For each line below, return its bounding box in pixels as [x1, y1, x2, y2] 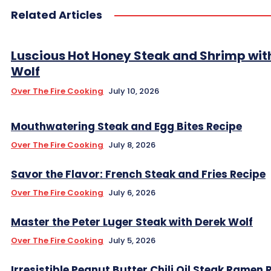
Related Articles [11, 7, 102, 22]
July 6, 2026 [108, 186, 155, 198]
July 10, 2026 [108, 85, 159, 97]
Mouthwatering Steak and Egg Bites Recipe [11, 119, 242, 134]
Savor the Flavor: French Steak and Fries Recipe [11, 166, 266, 181]
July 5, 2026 [108, 234, 155, 246]
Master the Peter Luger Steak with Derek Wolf [11, 214, 253, 229]
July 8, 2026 [108, 139, 155, 151]
